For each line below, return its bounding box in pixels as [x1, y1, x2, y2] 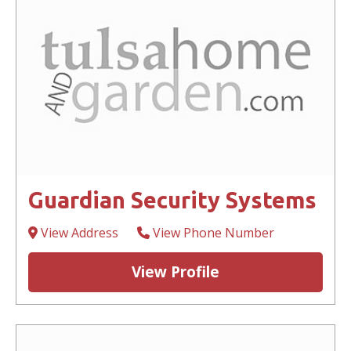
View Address [38, 224, 118, 242]
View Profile [132, 262, 219, 283]
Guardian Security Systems [28, 187, 317, 213]
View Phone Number [150, 224, 274, 242]
